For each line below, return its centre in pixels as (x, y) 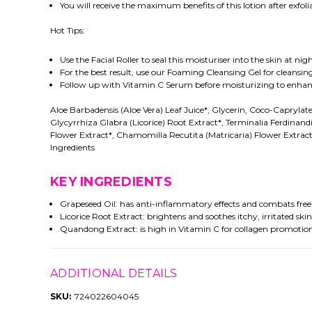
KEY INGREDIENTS (111, 182)
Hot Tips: (68, 31)
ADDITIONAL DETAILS (114, 274)
